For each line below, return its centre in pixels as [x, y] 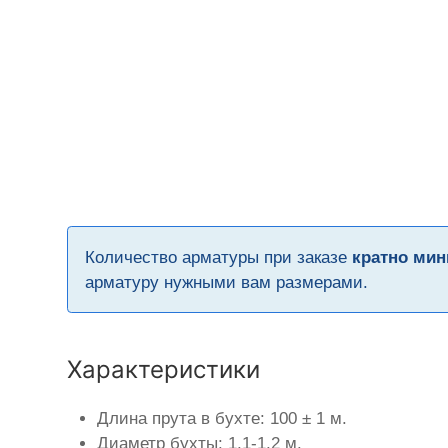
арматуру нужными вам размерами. [227, 282]
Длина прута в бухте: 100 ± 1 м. [222, 418]
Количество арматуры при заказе [219, 257]
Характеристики [164, 369]
